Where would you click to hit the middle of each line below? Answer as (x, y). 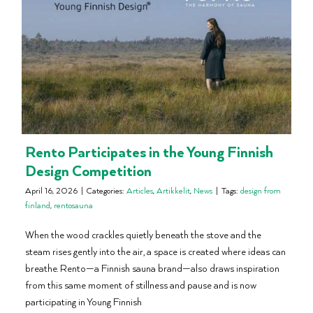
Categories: (107, 191)
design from (261, 191)
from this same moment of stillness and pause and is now (141, 285)
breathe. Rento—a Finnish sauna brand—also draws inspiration (152, 268)
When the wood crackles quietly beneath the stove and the (143, 235)
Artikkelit (173, 191)
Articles (140, 191)
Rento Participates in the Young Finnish (149, 152)
